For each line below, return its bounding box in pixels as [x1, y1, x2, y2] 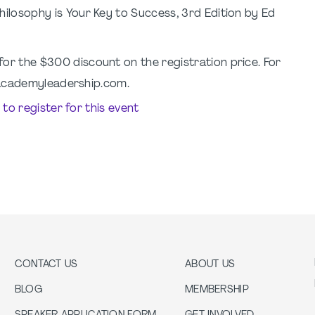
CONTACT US [14, 259, 78, 271]
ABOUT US [185, 259, 236, 271]
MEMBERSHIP [185, 285, 249, 296]
